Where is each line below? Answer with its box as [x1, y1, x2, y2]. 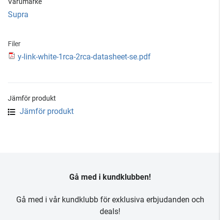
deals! [100, 207, 120, 216]
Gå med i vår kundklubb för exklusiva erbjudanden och [16, 195, 204, 204]
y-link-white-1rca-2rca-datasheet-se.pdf [18, 52, 151, 61]
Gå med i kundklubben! [69, 172, 151, 182]
